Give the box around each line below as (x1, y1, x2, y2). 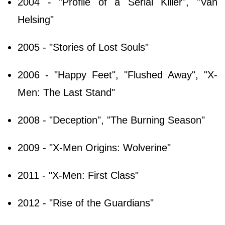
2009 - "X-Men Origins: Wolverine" (18, 142, 171, 153)
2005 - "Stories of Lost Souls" (18, 41, 149, 53)
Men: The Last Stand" (18, 86, 115, 98)
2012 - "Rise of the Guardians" (18, 197, 154, 208)
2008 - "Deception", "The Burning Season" (18, 114, 205, 126)
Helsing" (18, 14, 54, 25)
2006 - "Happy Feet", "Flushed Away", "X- (18, 69, 217, 80)
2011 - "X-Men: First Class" (18, 169, 139, 181)
